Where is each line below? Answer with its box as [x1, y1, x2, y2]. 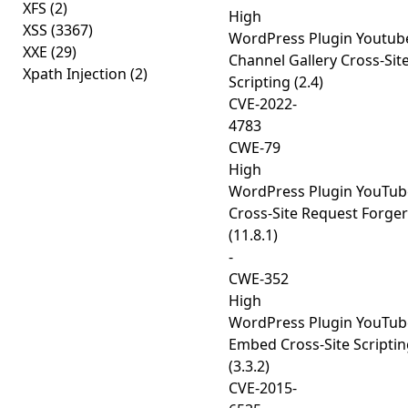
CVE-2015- [229, 378, 297, 398]
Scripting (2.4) [229, 72, 323, 92]
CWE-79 [229, 138, 280, 158]
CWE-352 [229, 269, 289, 289]
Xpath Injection [23, 64, 130, 84]
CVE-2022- [229, 94, 297, 114]
